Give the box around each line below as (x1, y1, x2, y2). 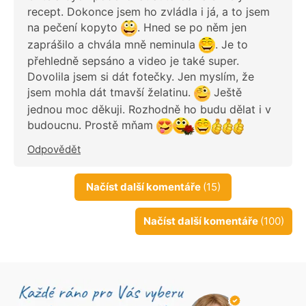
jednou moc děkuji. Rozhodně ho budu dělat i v (27, 102, 271, 116)
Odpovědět (27, 142, 81, 156)
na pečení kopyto (27, 20, 121, 34)
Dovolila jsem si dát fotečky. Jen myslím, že (27, 70, 254, 84)
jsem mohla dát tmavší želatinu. (27, 85, 194, 100)
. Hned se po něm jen (137, 20, 247, 34)
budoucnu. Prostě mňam (27, 118, 156, 133)
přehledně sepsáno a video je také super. (27, 54, 239, 68)
